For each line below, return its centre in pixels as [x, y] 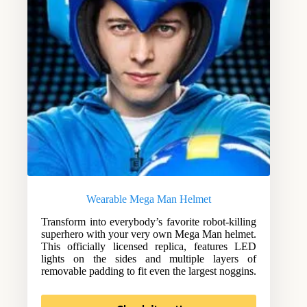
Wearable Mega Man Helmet [149, 199]
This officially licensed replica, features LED [149, 246]
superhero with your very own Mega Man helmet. [149, 234]
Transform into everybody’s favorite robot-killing [149, 221]
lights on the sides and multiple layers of [149, 258]
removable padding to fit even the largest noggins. [149, 271]
